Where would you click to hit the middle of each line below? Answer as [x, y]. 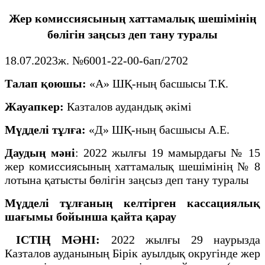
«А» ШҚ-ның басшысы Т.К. [157, 83]
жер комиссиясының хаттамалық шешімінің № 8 [132, 166]
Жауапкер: [36, 106]
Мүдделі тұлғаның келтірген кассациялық [132, 203]
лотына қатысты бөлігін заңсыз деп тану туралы [127, 180]
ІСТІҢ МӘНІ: [52, 239]
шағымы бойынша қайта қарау [91, 216]
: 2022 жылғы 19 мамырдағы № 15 [168, 152]
